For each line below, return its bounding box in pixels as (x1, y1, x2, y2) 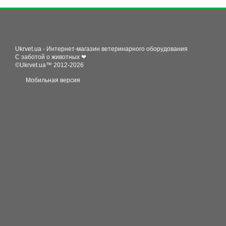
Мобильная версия (24, 77, 80, 84)
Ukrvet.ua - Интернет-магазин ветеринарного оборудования (15, 45, 188, 52)
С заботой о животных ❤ (15, 53, 86, 61)
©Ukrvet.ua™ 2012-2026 (15, 62, 84, 69)
